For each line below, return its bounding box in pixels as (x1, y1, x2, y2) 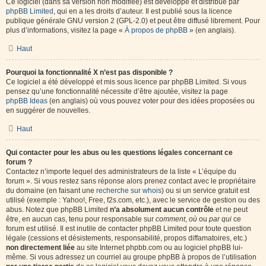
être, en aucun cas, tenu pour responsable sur (6, 215, 156, 223)
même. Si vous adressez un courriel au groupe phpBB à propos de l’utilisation (6, 253, 256, 261)
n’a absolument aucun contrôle (110, 205, 214, 214)
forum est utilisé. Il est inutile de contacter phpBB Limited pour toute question (6, 224, 251, 233)
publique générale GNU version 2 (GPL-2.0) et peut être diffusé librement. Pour (6, 17, 260, 25)
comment (156, 215, 185, 223)
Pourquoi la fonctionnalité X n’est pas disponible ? (6, 68, 173, 77)
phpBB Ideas (6, 97, 47, 105)
